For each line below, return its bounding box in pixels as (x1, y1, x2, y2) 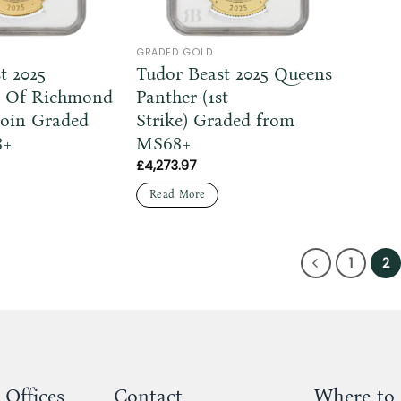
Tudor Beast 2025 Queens (136, 63, 333, 85)
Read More (149, 187, 206, 200)
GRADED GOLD (136, 46, 214, 60)
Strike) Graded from (136, 109, 295, 132)
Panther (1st (136, 86, 229, 108)
